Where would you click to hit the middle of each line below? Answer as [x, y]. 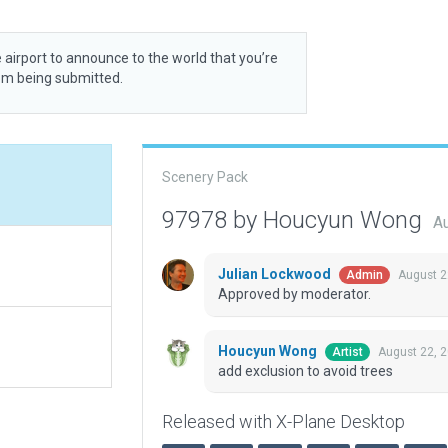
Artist [347, 352]
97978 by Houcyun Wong [294, 220]
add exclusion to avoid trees [305, 371]
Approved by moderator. [294, 294]
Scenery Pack [204, 177]
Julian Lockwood [275, 274]
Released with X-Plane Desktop [283, 422]
